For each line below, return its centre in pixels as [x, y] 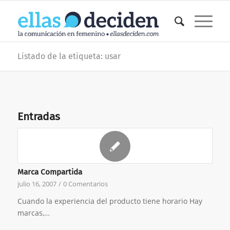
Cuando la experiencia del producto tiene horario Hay [110, 201]
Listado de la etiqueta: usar [69, 56]
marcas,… [33, 213]
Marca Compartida [50, 172]
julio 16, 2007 [37, 184]
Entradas [39, 117]
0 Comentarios [85, 184]
